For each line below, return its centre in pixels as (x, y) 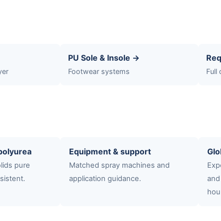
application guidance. (105, 178)
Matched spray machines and (119, 165)
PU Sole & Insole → (104, 57)
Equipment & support (110, 151)
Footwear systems (99, 71)
